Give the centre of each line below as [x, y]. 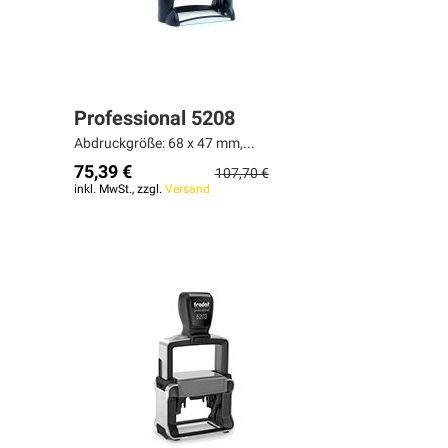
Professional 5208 [154, 118]
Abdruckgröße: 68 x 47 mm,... [164, 143]
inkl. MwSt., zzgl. [119, 189]
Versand [187, 189]
